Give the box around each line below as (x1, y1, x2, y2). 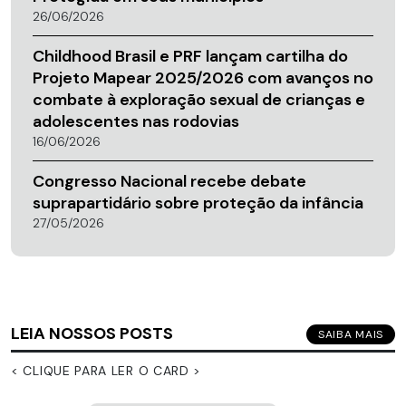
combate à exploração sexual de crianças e (33, 88, 365, 111)
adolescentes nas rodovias (33, 110, 239, 132)
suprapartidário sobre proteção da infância (33, 191, 363, 214)
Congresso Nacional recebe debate (33, 169, 306, 192)
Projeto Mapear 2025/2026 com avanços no (33, 66, 373, 89)
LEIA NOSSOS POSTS (11, 322, 173, 344)
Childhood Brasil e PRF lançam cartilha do (33, 44, 348, 67)
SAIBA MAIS (318, 327, 383, 343)
